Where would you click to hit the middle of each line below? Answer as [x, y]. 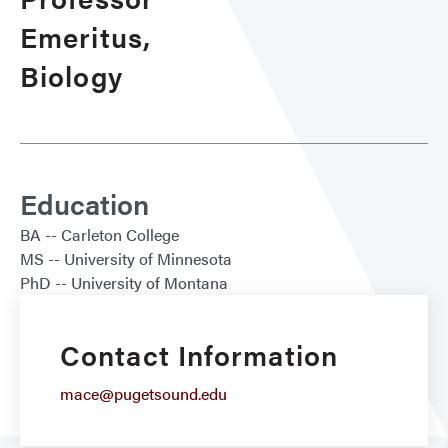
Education [84, 203]
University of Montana [149, 283]
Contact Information [199, 354]
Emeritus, [85, 36]
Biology [71, 75]
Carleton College [120, 235]
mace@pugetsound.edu [143, 394]
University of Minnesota [148, 259]
